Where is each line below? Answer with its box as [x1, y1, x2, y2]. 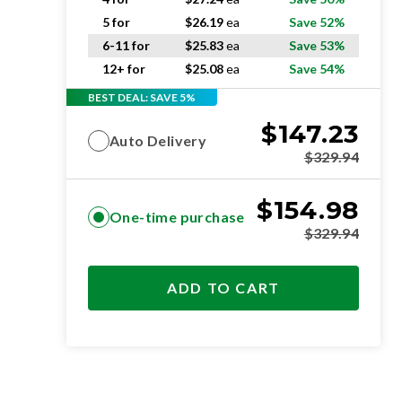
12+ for [102, 61, 145, 76]
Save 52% [289, 14, 345, 30]
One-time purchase [109, 208, 245, 225]
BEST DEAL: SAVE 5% [88, 90, 196, 104]
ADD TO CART [167, 279, 280, 296]
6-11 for [102, 38, 150, 53]
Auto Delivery [109, 132, 207, 149]
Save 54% [289, 61, 345, 76]
